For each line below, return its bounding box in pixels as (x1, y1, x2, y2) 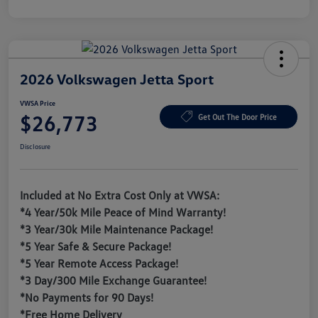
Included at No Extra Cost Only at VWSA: (20, 188, 219, 203)
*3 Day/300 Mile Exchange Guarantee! (20, 273, 207, 288)
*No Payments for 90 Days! (20, 290, 153, 305)
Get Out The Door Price (197, 111, 277, 121)
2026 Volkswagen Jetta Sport (20, 70, 214, 88)
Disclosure (20, 142, 50, 151)
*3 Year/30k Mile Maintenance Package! (20, 222, 213, 237)
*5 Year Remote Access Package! (20, 256, 178, 271)
